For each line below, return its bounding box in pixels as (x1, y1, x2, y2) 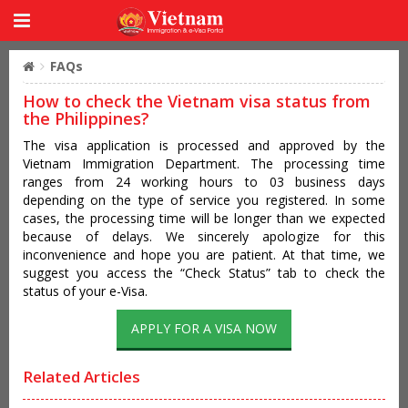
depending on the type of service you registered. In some (23, 191, 385, 209)
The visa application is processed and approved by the (23, 137, 385, 154)
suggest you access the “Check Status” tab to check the (23, 264, 385, 281)
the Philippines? (23, 107, 149, 129)
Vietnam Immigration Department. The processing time (23, 155, 385, 172)
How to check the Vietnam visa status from (23, 90, 371, 112)
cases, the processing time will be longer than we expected (23, 209, 385, 227)
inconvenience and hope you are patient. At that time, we (23, 246, 385, 263)
